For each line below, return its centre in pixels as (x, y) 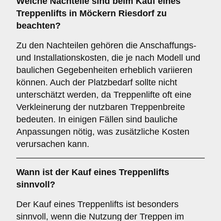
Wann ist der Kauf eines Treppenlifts (93, 172)
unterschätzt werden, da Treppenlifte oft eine (104, 95)
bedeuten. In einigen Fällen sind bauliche (97, 119)
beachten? (38, 26)
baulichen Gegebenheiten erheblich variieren (104, 70)
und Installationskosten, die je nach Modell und (108, 58)
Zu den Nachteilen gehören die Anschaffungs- (106, 45)
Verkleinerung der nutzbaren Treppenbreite (101, 107)
